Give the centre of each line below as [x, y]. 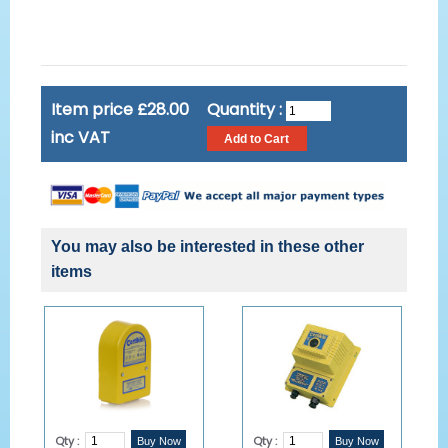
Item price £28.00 [120, 109]
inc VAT [80, 137]
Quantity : [246, 109]
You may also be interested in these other [207, 247]
